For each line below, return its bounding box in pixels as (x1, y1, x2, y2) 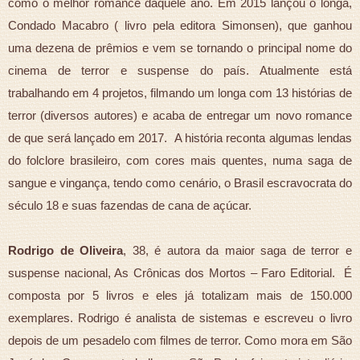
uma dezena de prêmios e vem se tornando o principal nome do (8, 41, 352, 55)
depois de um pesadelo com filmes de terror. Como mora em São (8, 333, 352, 348)
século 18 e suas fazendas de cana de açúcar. (8, 198, 252, 213)
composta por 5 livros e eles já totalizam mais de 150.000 (8, 288, 352, 303)
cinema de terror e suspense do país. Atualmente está (8, 63, 352, 78)
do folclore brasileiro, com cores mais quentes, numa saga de (8, 153, 352, 168)
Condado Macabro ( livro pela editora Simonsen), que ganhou (8, 18, 352, 33)
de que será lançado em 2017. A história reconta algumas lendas (8, 131, 352, 145)
